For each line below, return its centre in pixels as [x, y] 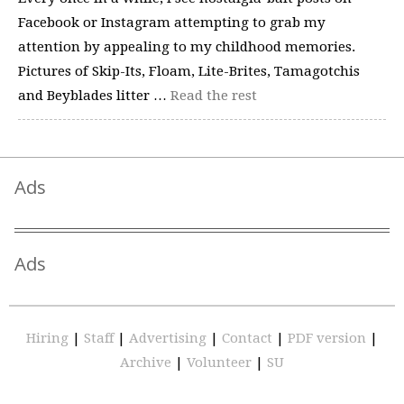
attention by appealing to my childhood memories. [187, 46]
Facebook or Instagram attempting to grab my [172, 22]
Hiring [49, 338]
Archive [147, 363]
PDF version [329, 338]
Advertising [170, 338]
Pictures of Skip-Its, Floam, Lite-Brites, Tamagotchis [189, 71]
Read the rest [214, 95]
